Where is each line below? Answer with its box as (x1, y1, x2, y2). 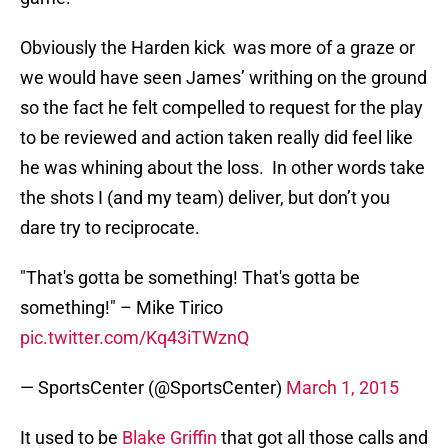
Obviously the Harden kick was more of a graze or (20, 37, 415, 59)
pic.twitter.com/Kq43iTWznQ (20, 327, 249, 349)
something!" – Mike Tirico (20, 297, 223, 319)
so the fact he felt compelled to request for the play (20, 97, 423, 119)
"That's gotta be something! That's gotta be (20, 267, 360, 289)
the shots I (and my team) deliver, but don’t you (20, 187, 390, 209)
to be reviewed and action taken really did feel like (20, 127, 413, 149)
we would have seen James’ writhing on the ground (20, 67, 427, 89)
